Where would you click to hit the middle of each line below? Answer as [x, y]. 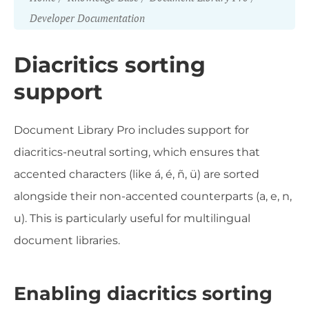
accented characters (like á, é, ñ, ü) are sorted [137, 174]
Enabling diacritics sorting [143, 294]
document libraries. [67, 240]
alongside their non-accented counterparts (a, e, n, [153, 196]
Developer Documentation [87, 18]
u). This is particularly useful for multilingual [132, 218]
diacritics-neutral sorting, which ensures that [137, 152]
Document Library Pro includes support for [131, 130]
